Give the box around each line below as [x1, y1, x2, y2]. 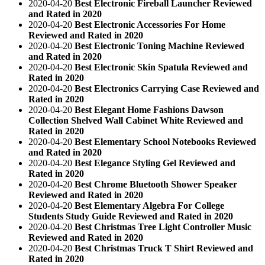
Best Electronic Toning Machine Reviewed [75, 40, 244, 51]
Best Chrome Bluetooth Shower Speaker [75, 179, 237, 189]
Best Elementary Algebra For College [75, 200, 224, 211]
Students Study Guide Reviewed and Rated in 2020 [28, 211, 233, 221]
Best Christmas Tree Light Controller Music [75, 221, 251, 232]
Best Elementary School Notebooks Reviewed [75, 136, 256, 147]
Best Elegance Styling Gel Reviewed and [75, 157, 235, 168]
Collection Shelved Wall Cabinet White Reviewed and [28, 115, 243, 125]
